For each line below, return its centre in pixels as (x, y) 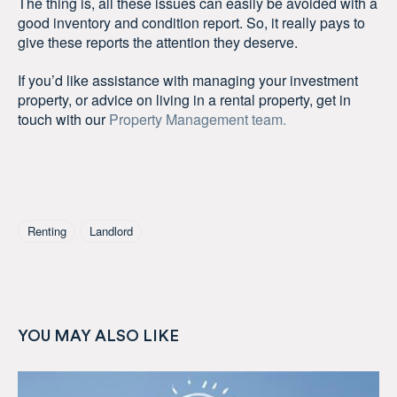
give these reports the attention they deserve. (158, 43)
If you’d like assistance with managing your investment (188, 81)
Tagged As (57, 216)
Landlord (111, 230)
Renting (47, 230)
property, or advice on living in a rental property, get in (184, 100)
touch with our (62, 120)
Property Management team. (196, 120)
